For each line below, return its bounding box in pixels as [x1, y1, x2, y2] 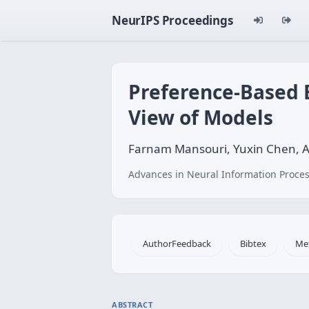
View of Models [128, 104, 273, 130]
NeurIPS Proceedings [112, 12, 233, 28]
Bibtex [240, 237, 266, 250]
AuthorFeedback [143, 237, 211, 250]
